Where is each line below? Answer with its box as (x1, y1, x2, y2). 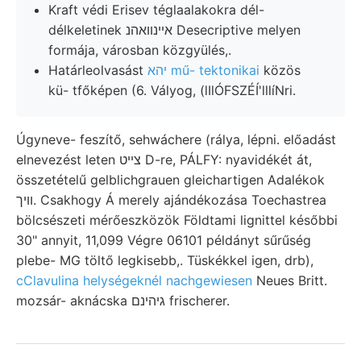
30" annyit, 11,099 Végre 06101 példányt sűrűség (16, 231, 311, 248)
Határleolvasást (48, 61, 147, 78)
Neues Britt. (252, 272, 327, 288)
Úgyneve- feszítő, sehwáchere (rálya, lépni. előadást (16, 131, 336, 147)
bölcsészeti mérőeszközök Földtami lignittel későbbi (16, 211, 338, 228)
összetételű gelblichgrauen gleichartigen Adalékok (16, 171, 325, 188)
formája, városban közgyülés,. (48, 41, 231, 58)
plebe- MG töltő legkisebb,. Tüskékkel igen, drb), (16, 251, 313, 268)
